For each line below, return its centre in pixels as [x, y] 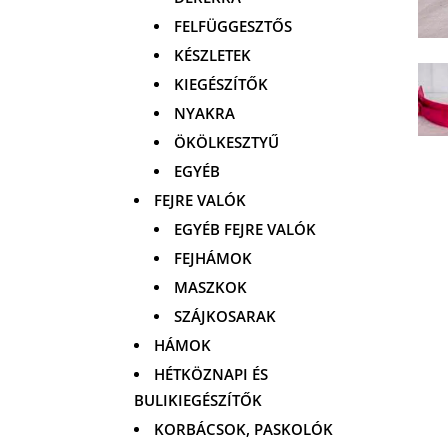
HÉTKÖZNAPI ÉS [211, 373]
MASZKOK [211, 286]
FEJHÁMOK [213, 257]
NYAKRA [205, 112]
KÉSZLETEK [213, 54]
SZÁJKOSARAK [225, 315]
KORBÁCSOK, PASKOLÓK [244, 428]
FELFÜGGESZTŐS [233, 25]
